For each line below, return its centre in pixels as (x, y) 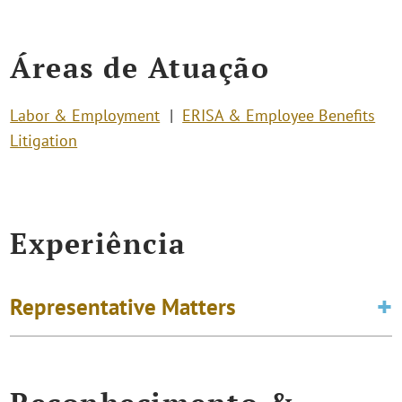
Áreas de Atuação (140, 67)
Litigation (44, 140)
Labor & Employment (85, 115)
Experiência (98, 244)
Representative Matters (123, 307)
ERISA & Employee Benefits (279, 115)
